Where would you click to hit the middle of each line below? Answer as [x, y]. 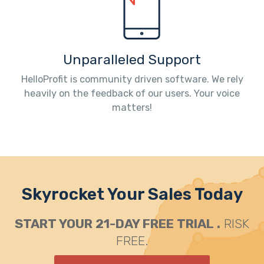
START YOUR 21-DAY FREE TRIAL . [118, 224]
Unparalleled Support [132, 60]
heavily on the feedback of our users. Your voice [132, 94]
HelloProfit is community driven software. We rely [132, 80]
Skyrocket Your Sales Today [132, 194]
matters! [132, 108]
